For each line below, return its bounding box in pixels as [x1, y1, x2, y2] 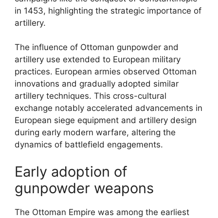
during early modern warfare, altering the [15, 127, 176, 137]
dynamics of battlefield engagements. [15, 140, 163, 149]
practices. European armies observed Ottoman [15, 67, 197, 76]
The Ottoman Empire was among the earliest [15, 207, 189, 217]
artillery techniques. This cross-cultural [15, 91, 166, 101]
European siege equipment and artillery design [15, 115, 197, 125]
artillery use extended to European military [15, 54, 181, 64]
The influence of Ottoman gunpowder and [15, 42, 179, 52]
